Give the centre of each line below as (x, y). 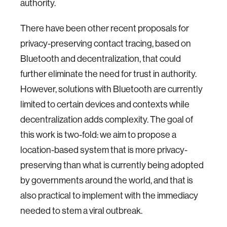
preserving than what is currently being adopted (112, 165)
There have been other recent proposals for (105, 28)
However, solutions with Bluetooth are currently (111, 89)
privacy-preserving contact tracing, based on (106, 44)
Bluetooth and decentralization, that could (101, 59)
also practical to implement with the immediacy (109, 196)
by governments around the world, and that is (107, 180)
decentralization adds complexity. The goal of (107, 120)
